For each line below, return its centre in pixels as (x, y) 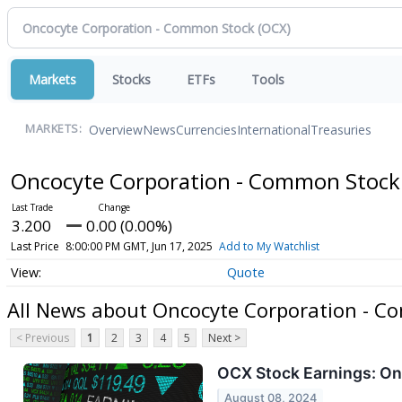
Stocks (131, 79)
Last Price (35, 246)
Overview (116, 129)
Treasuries (341, 129)
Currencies (206, 129)
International (274, 129)
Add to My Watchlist (269, 246)
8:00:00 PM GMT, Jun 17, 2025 (139, 246)
